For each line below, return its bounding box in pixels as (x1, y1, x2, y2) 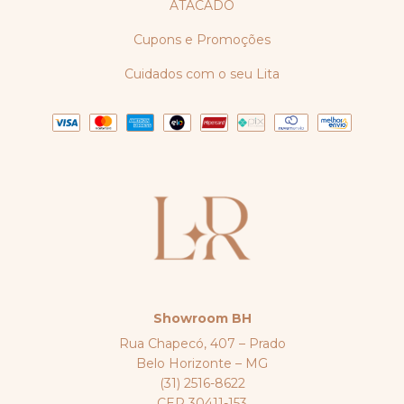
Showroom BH (152, 310, 252, 327)
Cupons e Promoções (133, 32, 271, 49)
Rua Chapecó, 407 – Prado (118, 335, 286, 353)
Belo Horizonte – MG (136, 355, 268, 372)
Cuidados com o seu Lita (124, 66, 280, 83)
